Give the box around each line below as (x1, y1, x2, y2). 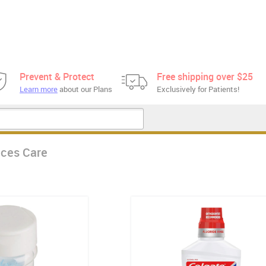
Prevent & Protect (20, 70, 94, 83)
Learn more (20, 84, 58, 94)
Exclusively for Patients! (157, 84, 239, 94)
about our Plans (58, 84, 112, 94)
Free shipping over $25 (157, 70, 253, 83)
